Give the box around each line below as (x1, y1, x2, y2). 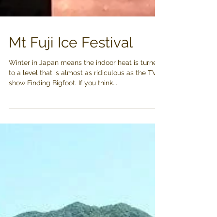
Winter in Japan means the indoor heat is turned (9, 144, 161, 152)
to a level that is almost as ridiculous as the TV (9, 154, 157, 162)
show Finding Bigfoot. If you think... (9, 164, 117, 172)
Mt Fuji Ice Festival (9, 119, 133, 136)
